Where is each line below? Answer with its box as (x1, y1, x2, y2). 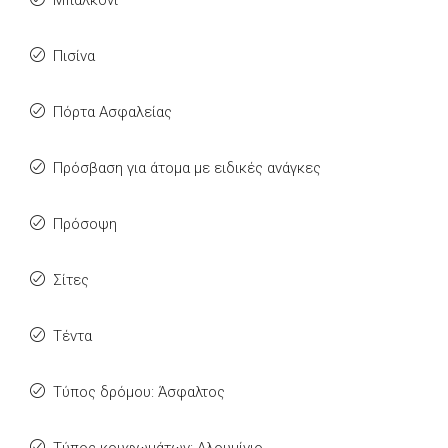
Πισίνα (53, 47, 95, 65)
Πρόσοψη (53, 215, 117, 233)
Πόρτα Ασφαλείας (53, 103, 172, 121)
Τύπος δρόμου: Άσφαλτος (53, 383, 225, 401)
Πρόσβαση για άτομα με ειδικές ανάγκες (53, 159, 321, 177)
